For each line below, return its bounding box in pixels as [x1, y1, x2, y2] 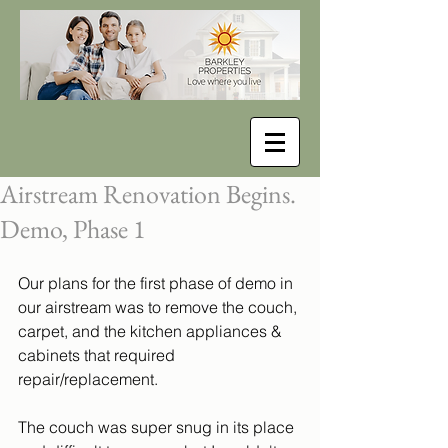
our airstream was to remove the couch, [18, 297, 301, 317]
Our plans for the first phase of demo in [18, 273, 297, 293]
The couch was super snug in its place [18, 417, 298, 437]
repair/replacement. [18, 369, 162, 389]
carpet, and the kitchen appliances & [18, 321, 286, 341]
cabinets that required [18, 345, 179, 365]
